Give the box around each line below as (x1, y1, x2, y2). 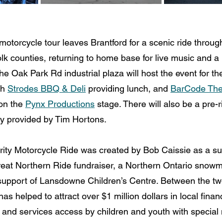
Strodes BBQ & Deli (7, 83, 86, 94)
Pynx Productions (25, 99, 95, 109)
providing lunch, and (86, 83, 170, 94)
